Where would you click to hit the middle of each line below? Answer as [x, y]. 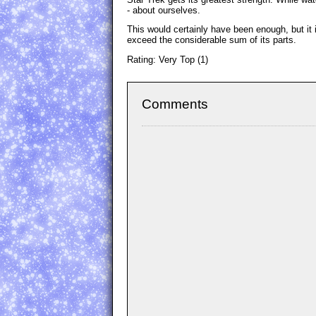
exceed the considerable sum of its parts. [212, 40]
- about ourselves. [164, 10]
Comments [175, 104]
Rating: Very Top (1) [168, 60]
